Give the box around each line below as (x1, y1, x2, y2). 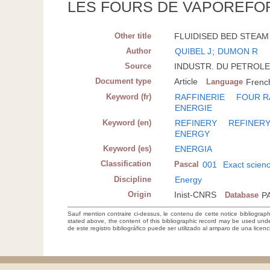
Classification (101, 159, 152, 169)
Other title (115, 31, 152, 41)
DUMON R (218, 46, 259, 57)
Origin (128, 190, 152, 199)
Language (206, 77, 243, 87)
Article (174, 77, 198, 87)
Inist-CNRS (174, 190, 217, 200)
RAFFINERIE (175, 92, 225, 102)
